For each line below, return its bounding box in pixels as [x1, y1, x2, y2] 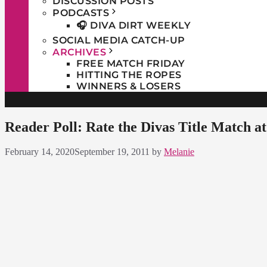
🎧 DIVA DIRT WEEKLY [76, 19, 191, 31]
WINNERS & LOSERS [76, 80, 181, 92]
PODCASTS [52, 7, 109, 18]
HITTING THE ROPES [76, 69, 182, 80]
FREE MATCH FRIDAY [76, 57, 185, 69]
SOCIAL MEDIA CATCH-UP [52, 34, 185, 46]
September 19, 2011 [74, 147, 150, 157]
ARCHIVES [52, 46, 106, 58]
